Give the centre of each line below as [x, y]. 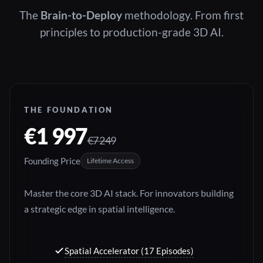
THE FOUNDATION [69, 110]
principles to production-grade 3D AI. [131, 33]
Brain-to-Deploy [81, 16]
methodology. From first [183, 16]
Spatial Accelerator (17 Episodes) [129, 251]
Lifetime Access [110, 161]
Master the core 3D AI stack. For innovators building [129, 193]
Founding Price [52, 161]
